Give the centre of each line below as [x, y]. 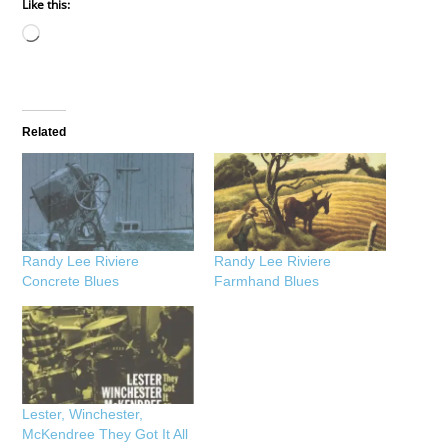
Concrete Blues [71, 280]
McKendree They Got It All [105, 433]
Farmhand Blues [266, 280]
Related [44, 131]
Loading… [72, 36]
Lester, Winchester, [83, 413]
